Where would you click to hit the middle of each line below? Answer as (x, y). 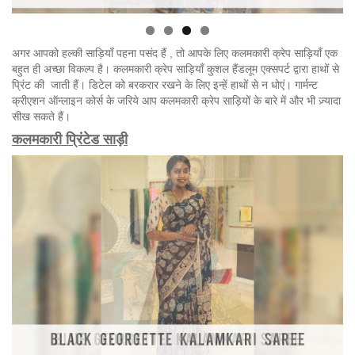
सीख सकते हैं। (41, 116)
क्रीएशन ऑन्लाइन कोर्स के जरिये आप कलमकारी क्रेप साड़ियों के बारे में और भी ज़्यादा (176, 100)
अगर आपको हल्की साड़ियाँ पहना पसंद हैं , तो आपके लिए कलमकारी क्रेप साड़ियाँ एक (175, 53)
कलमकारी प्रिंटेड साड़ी (70, 139)
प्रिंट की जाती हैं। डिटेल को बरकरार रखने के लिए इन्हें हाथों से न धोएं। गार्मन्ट (165, 84)
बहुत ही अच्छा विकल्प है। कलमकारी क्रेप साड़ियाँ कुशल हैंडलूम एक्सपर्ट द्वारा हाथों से (176, 69)
